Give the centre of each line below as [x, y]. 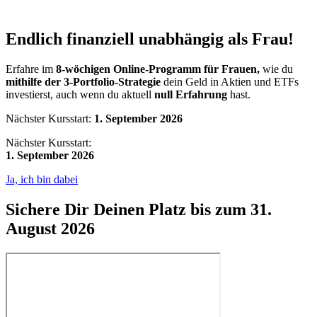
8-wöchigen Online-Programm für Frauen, [158, 69]
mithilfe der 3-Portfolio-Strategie [83, 81]
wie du [276, 69]
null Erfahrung [191, 94]
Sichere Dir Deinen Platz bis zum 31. [139, 209]
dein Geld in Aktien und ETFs [230, 81]
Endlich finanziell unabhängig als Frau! [150, 39]
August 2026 [50, 228]
